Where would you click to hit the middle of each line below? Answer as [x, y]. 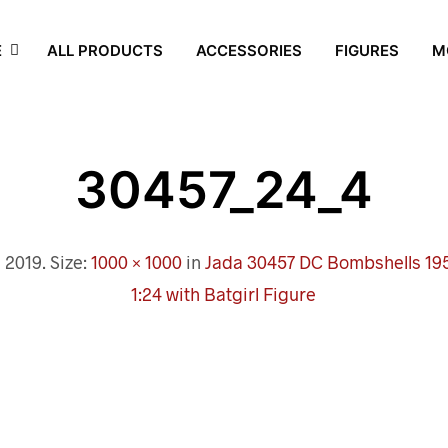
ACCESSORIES [248, 50]
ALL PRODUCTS [104, 50]
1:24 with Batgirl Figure [224, 294]
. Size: [67, 262]
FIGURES [366, 50]
